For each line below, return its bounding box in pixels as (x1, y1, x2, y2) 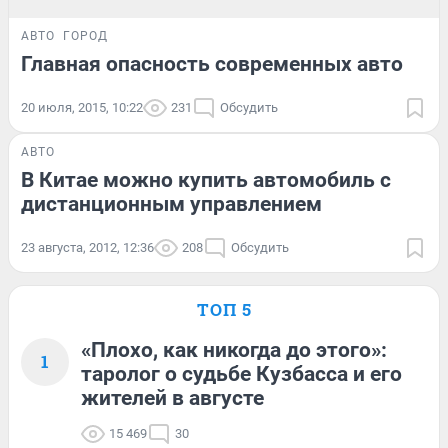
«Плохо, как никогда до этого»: (81, 337, 387, 362)
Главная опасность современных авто (21, 51, 403, 76)
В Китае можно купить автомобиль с (21, 167, 391, 192)
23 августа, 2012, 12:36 (21, 239, 154, 255)
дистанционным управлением (21, 191, 322, 216)
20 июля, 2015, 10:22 (21, 99, 143, 115)
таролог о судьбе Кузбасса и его (81, 361, 402, 386)
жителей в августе (81, 385, 264, 410)
